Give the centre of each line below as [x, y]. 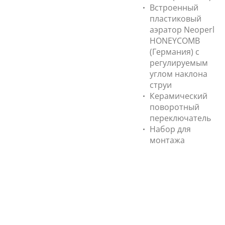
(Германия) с [175, 52]
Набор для [170, 129]
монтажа [167, 140]
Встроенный [174, 8]
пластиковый [176, 19]
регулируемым [179, 63]
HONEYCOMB [175, 41]
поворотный [175, 107]
